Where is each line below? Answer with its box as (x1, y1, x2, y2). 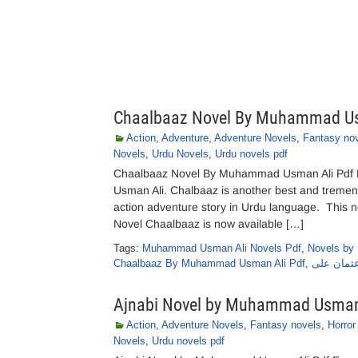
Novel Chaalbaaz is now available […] (113, 217, 304, 230)
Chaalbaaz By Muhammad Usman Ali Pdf (113, 257, 305, 269)
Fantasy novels (250, 319, 321, 331)
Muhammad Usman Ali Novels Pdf (142, 242, 301, 254)
